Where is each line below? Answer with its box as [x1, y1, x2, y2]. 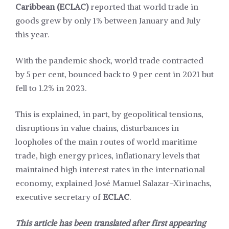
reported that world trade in [88, 2, 198, 12]
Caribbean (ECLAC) [15, 2, 88, 12]
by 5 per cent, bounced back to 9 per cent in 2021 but [15, 69, 214, 80]
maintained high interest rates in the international [15, 164, 205, 175]
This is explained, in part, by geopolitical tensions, [15, 109, 203, 120]
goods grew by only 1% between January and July [15, 15, 200, 26]
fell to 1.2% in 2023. [15, 83, 86, 94]
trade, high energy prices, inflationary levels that [15, 150, 200, 161]
